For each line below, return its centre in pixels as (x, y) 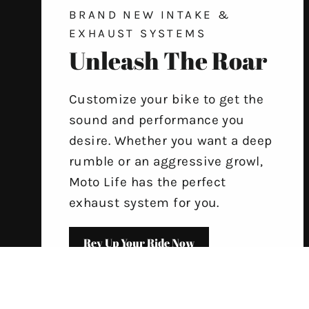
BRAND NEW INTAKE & (150, 14)
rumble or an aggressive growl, (166, 161)
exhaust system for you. (144, 202)
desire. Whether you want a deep (171, 140)
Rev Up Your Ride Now (139, 242)
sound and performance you (157, 120)
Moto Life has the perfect (148, 182)
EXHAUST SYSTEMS (138, 33)
